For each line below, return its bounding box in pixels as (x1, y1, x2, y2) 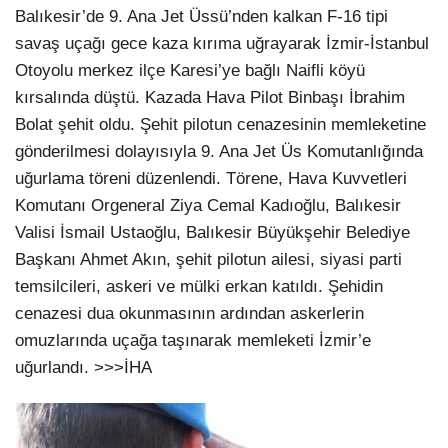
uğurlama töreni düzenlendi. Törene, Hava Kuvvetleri (15, 169, 407, 189)
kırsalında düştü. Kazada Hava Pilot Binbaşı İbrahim (15, 88, 405, 108)
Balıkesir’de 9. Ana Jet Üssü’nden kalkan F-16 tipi (15, 7, 388, 27)
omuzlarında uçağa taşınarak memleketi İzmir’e (15, 331, 371, 351)
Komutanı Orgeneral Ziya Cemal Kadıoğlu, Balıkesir (15, 196, 401, 216)
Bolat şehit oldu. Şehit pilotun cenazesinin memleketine (15, 115, 426, 135)
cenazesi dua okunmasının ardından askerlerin (15, 304, 364, 324)
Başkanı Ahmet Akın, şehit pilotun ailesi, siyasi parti (15, 250, 402, 270)
